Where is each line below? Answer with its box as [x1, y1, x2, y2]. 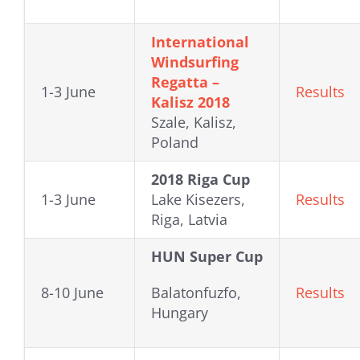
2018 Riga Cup [151, 170, 250, 190]
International [151, 32, 249, 52]
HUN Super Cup [151, 247, 263, 267]
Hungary [151, 303, 208, 323]
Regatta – [151, 72, 219, 92]
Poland [151, 133, 198, 153]
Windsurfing [151, 52, 239, 72]
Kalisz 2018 [151, 92, 230, 112]
